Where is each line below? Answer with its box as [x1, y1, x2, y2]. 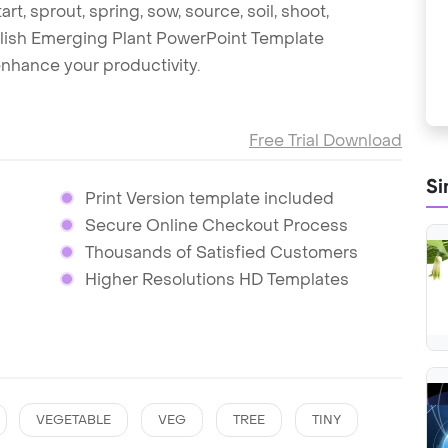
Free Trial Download [249, 129, 402, 151]
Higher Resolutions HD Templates [84, 268, 349, 290]
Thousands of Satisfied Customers [84, 241, 358, 263]
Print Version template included [84, 187, 334, 209]
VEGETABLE [36, 411, 112, 428]
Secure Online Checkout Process [84, 214, 348, 236]
